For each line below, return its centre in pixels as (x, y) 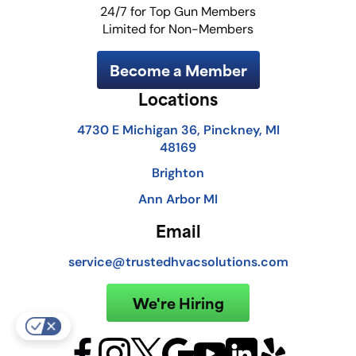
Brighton (178, 173)
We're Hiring (178, 303)
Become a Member (178, 70)
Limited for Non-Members (178, 29)
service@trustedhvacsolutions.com (178, 262)
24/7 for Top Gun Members (178, 12)
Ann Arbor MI (178, 199)
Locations (178, 99)
